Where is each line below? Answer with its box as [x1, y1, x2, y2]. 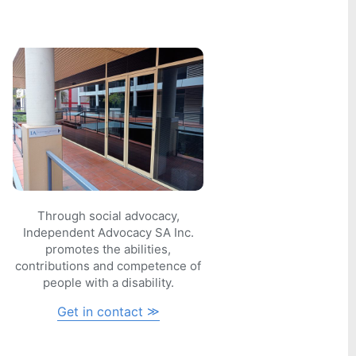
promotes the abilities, [45, 241, 171, 257]
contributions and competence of [15, 257, 201, 273]
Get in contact [56, 303, 143, 319]
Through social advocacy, [37, 207, 180, 223]
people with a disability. [42, 274, 174, 290]
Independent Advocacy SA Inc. [22, 224, 194, 240]
